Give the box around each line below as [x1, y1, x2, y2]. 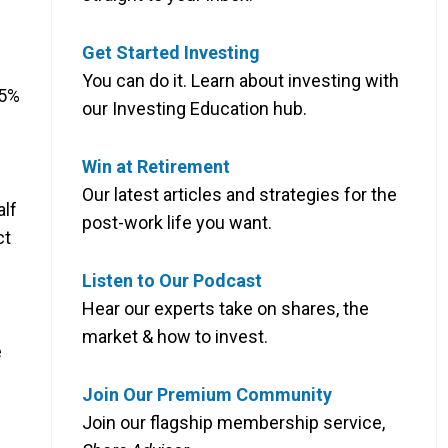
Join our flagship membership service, [82, 411, 385, 433]
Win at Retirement [82, 155, 230, 177]
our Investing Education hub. [82, 97, 307, 119]
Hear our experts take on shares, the [82, 297, 369, 319]
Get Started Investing [82, 41, 260, 63]
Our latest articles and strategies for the [82, 183, 397, 205]
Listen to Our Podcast [82, 269, 262, 291]
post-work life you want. [82, 211, 272, 233]
